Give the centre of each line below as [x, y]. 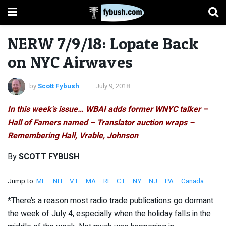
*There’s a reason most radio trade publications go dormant [110, 201]
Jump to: [22, 181]
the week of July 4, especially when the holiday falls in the [109, 214]
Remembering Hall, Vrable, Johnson [73, 135]
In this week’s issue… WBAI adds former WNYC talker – [108, 109]
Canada [192, 181]
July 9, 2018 [112, 86]
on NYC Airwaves [70, 62]
